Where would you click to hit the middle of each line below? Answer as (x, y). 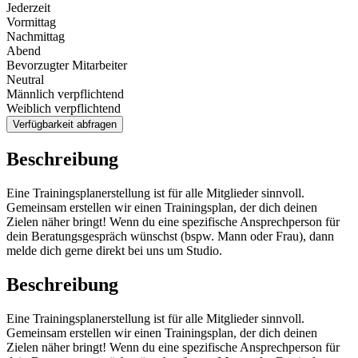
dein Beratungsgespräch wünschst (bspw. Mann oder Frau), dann (170, 236)
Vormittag (31, 22)
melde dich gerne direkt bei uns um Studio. (114, 251)
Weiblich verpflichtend (64, 109)
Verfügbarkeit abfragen (65, 125)
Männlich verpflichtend (65, 94)
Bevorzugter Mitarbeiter (67, 66)
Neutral (25, 80)
